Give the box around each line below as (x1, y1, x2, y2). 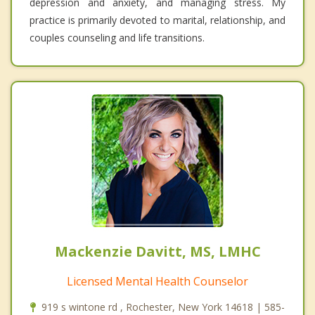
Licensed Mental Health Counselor (67, 273, 248, 289)
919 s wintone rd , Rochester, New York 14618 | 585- (41, 300, 285, 314)
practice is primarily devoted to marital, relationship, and (30, 13, 285, 27)
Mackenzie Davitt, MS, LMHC (54, 241, 261, 261)
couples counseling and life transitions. (30, 30, 205, 44)
